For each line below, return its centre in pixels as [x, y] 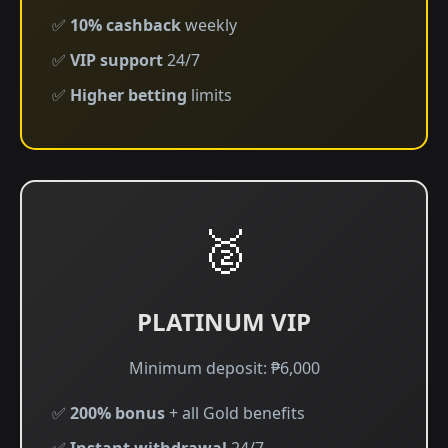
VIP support [116, 60]
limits [209, 95]
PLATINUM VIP [224, 321]
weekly [209, 25]
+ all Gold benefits [235, 413]
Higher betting [128, 95]
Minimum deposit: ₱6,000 [224, 368]
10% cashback [125, 25]
